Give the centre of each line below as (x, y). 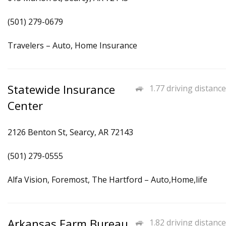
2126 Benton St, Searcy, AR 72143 (70, 132)
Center (25, 106)
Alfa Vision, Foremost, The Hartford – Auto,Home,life (107, 180)
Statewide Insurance (61, 90)
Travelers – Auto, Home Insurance (72, 45)
